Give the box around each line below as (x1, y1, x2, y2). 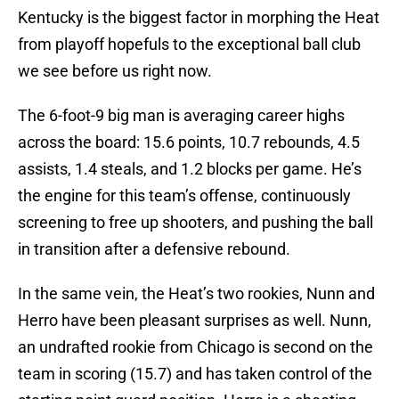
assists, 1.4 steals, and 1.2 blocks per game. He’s (18, 159, 362, 179)
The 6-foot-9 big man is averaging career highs (18, 106, 345, 126)
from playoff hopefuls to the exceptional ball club (18, 35, 361, 54)
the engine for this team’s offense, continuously (18, 186, 351, 206)
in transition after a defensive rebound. (18, 240, 290, 259)
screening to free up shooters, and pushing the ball (18, 213, 373, 232)
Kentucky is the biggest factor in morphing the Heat (18, 8, 379, 28)
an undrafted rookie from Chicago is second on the (18, 338, 373, 357)
